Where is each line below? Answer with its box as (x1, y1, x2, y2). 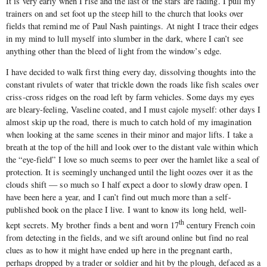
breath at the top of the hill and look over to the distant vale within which (6, 141, 258, 153)
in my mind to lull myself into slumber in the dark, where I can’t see (6, 32, 243, 44)
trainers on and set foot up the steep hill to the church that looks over (6, 7, 244, 19)
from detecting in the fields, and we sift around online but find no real (6, 231, 249, 243)
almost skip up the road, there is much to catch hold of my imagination (6, 116, 252, 128)
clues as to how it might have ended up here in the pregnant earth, (6, 244, 232, 256)
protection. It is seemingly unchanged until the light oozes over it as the (6, 166, 253, 178)
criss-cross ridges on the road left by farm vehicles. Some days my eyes (6, 91, 255, 103)
